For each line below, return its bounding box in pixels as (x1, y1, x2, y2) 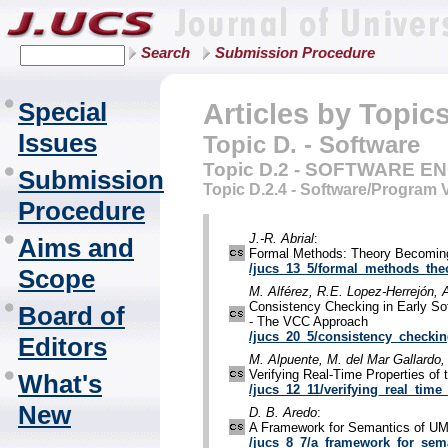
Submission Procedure (215, 45, 375, 61)
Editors (18, 332, 107, 362)
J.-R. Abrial (249, 231, 314, 247)
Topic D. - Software (203, 131, 420, 158)
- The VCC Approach (249, 314, 368, 330)
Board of (18, 301, 125, 331)
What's (18, 369, 102, 399)
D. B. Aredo (249, 405, 317, 421)
